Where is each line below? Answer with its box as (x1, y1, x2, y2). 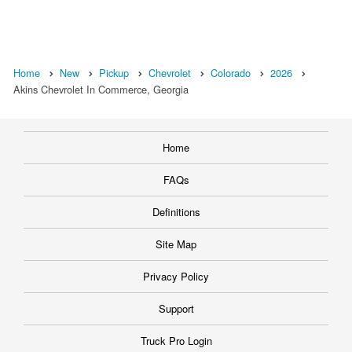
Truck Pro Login (140, 333, 212, 349)
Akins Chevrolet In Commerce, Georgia (13, 82, 189, 97)
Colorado (211, 65, 251, 81)
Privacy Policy (143, 269, 209, 284)
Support (158, 301, 194, 317)
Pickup (99, 65, 129, 81)
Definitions (152, 204, 200, 220)
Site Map (156, 236, 196, 252)
